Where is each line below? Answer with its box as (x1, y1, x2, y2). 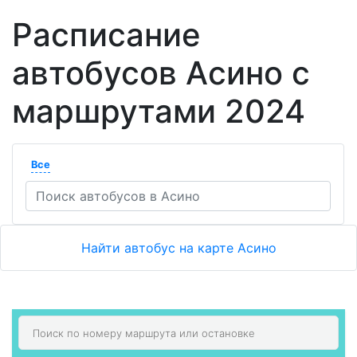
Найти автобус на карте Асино (80, 240, 277, 256)
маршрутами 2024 (12, 92, 305, 131)
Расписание (12, 15, 201, 54)
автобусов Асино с (12, 53, 310, 92)
